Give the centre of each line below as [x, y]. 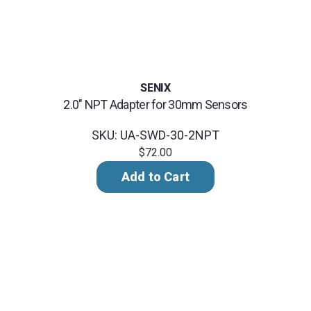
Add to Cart [155, 176]
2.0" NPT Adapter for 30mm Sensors [155, 105]
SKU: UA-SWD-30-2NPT [155, 135]
